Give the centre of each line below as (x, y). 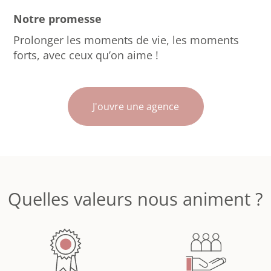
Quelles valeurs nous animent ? (135, 199)
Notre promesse (58, 19)
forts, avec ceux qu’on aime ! (86, 55)
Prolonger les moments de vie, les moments (126, 40)
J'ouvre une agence (135, 107)
